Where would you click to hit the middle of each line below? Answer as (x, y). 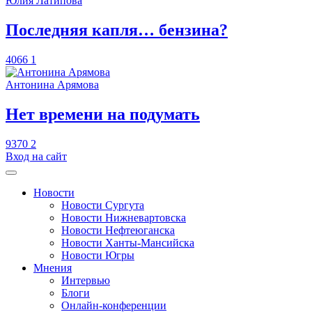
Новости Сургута (103, 205)
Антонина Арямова (52, 85)
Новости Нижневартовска (124, 217)
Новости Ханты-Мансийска (128, 242)
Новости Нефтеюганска (118, 230)
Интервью (86, 280)
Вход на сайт (36, 156)
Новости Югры (98, 255)
